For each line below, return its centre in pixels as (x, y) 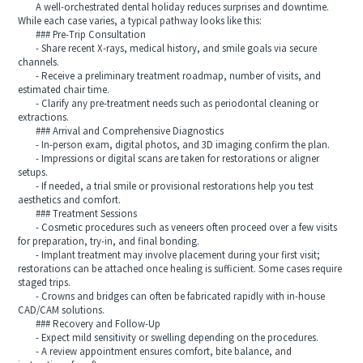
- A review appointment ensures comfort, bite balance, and (155, 352)
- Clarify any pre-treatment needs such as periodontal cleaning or (169, 104)
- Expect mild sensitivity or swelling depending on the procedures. (169, 338)
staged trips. (45, 283)
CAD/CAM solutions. (62, 310)
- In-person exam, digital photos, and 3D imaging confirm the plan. (174, 145)
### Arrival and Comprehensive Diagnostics (121, 131)
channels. (39, 62)
